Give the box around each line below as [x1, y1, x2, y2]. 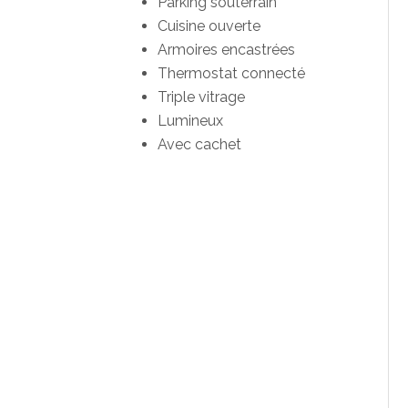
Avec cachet [157, 136, 241, 154]
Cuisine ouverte [157, 17, 260, 36]
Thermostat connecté [157, 65, 305, 83]
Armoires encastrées [157, 41, 295, 59]
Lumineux [157, 112, 223, 130]
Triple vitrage [157, 88, 245, 107]
